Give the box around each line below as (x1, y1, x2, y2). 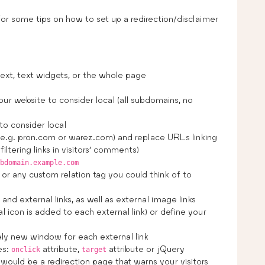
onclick (11, 245, 40, 254)
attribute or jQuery (106, 243, 185, 254)
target (82, 245, 106, 254)
